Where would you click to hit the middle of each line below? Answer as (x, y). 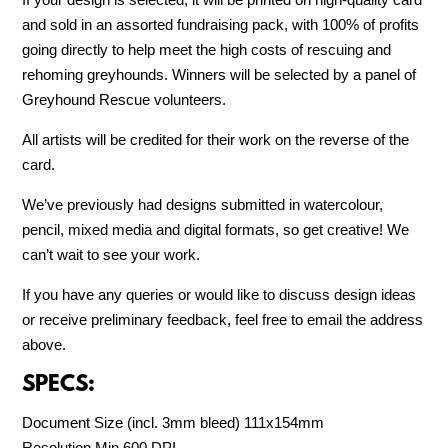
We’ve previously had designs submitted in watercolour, (203, 205)
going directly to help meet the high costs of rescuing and (207, 50)
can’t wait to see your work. (111, 255)
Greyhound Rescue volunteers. (124, 100)
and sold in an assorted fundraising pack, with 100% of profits (221, 25)
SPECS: (59, 386)
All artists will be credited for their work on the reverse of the (216, 140)
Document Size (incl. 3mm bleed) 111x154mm (173, 423)
